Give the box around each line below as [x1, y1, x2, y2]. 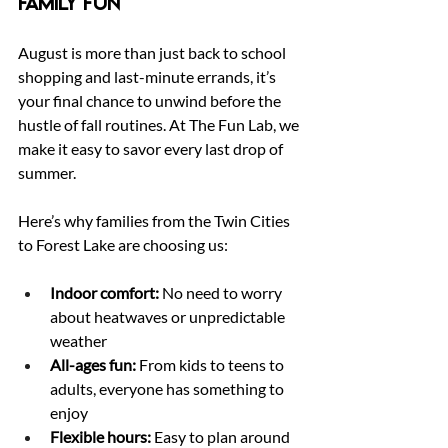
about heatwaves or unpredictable [50, 307, 288, 326]
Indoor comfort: [50, 283, 159, 302]
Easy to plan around [151, 427, 293, 446]
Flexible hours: [50, 427, 151, 446]
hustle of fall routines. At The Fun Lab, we [18, 115, 302, 134]
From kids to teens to [136, 355, 287, 374]
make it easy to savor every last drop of [18, 139, 286, 158]
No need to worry [159, 283, 285, 302]
